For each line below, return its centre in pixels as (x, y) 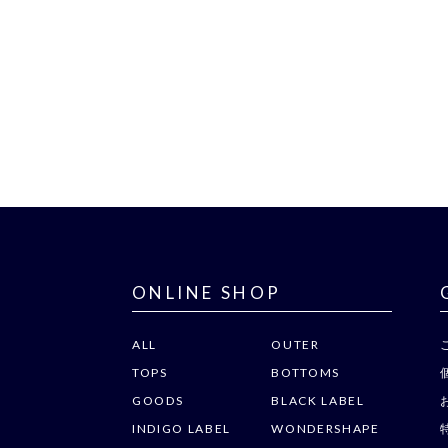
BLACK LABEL (318, 400)
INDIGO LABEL (182, 428)
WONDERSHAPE (325, 428)
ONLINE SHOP (207, 292)
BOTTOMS (305, 372)
